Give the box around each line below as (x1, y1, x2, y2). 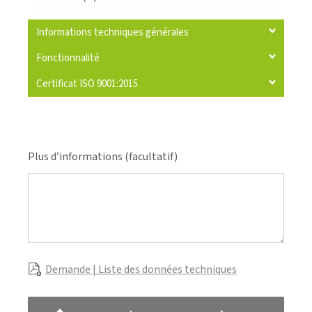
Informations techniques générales (36, 24, 189, 40)
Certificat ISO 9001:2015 (36, 76, 138, 91)
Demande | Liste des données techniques (45, 261, 237, 277)
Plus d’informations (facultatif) (28, 148, 178, 164)
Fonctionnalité (36, 50, 100, 65)
